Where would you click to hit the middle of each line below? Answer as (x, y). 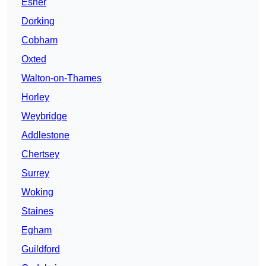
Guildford (41, 249)
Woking (37, 192)
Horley (35, 97)
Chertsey (40, 154)
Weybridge (44, 116)
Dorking (38, 21)
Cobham (39, 40)
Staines (37, 211)
